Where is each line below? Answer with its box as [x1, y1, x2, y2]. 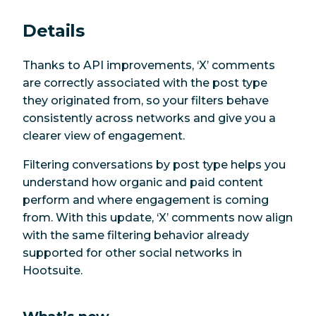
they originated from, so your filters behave [23, 94, 269, 108]
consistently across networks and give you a [23, 111, 276, 126]
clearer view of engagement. [23, 129, 185, 143]
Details [23, 20, 85, 41]
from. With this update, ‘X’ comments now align [23, 211, 293, 225]
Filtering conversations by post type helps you [23, 158, 286, 172]
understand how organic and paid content [23, 176, 263, 190]
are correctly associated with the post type [23, 76, 267, 90]
